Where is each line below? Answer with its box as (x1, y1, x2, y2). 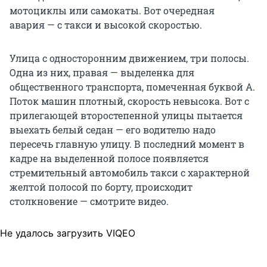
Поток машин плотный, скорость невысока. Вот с (10, 95, 249, 108)
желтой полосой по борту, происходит (10, 181, 193, 194)
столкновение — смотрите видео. (10, 195, 169, 208)
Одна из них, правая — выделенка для (10, 66, 194, 79)
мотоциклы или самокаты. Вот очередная (10, 4, 215, 17)
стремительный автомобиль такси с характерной (10, 166, 250, 179)
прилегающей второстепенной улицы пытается (10, 109, 243, 122)
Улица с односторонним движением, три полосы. (10, 52, 249, 65)
